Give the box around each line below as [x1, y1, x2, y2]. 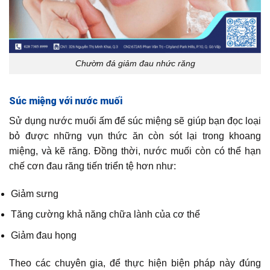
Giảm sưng [11, 188, 59, 199]
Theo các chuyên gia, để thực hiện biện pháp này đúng [9, 257, 261, 268]
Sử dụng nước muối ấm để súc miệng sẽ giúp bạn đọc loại [9, 115, 261, 126]
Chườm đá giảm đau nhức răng [75, 58, 195, 69]
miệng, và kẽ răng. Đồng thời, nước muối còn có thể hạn [9, 145, 261, 156]
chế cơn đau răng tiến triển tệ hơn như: [9, 160, 178, 171]
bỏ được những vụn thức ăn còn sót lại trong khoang [9, 130, 261, 141]
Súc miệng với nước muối [9, 95, 122, 107]
